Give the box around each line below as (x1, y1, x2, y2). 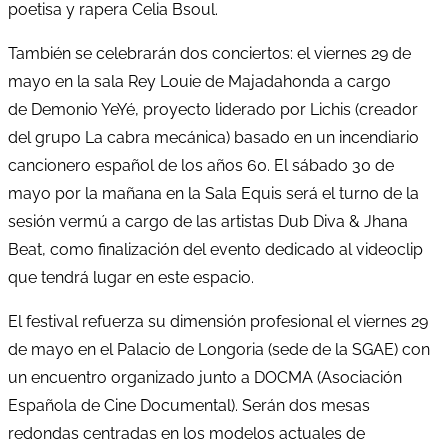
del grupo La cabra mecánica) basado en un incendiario (8, 127, 419, 147)
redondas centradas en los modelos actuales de (8, 423, 365, 443)
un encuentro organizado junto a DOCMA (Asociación (8, 367, 402, 387)
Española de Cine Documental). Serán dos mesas (8, 395, 370, 415)
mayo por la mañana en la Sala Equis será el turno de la (8, 183, 419, 203)
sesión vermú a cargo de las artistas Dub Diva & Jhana (8, 211, 408, 231)
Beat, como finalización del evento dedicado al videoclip (8, 239, 423, 259)
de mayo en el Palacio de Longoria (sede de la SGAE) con (8, 339, 430, 359)
